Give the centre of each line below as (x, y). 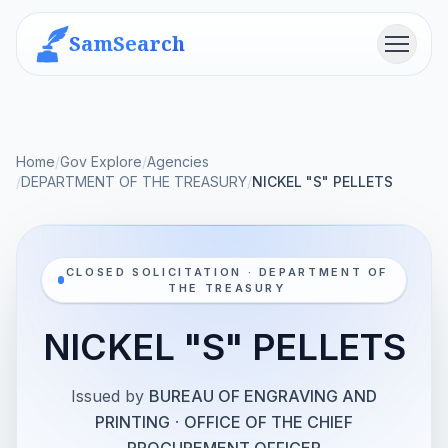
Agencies (178, 161)
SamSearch (127, 43)
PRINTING (132, 422)
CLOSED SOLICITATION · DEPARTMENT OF (227, 272)
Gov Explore (101, 161)
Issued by (107, 396)
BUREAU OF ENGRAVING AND (263, 396)
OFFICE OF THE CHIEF (268, 422)
